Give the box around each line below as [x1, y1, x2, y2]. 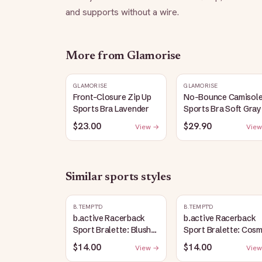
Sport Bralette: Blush [73, 225, 151, 235]
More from [65, 50, 127, 62]
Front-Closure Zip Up [73, 92, 151, 102]
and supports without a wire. [65, 6, 179, 18]
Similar [65, 171, 105, 183]
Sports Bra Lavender [73, 104, 149, 114]
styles [139, 171, 171, 183]
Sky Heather [184, 236, 230, 247]
